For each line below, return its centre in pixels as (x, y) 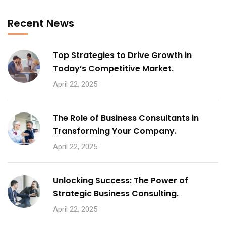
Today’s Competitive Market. (113, 68)
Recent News (41, 23)
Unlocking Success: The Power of (121, 180)
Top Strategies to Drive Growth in (122, 55)
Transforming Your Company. (115, 131)
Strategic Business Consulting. (116, 193)
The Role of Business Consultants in (126, 118)
